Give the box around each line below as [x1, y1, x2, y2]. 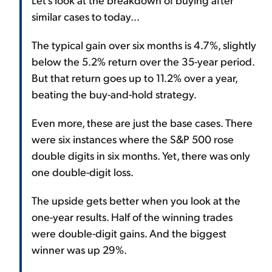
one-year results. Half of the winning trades [32, 209, 233, 224]
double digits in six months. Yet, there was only [32, 148, 250, 163]
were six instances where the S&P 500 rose [32, 132, 234, 146]
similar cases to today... [32, 9, 140, 24]
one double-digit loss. [32, 165, 134, 179]
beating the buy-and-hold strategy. [32, 87, 197, 101]
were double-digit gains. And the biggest [32, 226, 226, 240]
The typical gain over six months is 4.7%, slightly [32, 38, 256, 52]
